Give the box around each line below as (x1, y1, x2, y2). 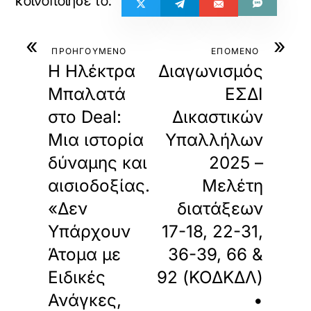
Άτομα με (48, 244, 121, 264)
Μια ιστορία (48, 130, 144, 150)
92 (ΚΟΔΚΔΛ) (156, 267, 263, 287)
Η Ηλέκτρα (48, 61, 136, 81)
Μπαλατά (48, 84, 126, 104)
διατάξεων (176, 199, 263, 219)
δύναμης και (48, 153, 148, 173)
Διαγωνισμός (158, 61, 263, 81)
